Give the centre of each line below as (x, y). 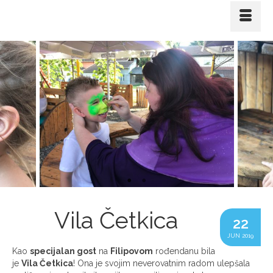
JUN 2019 (240, 235)
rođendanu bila (184, 251)
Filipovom (132, 251)
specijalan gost (63, 251)
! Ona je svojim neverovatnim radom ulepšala (161, 263)
